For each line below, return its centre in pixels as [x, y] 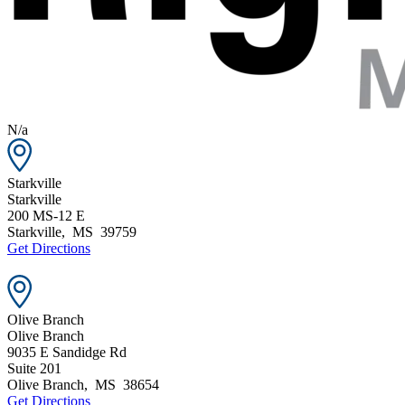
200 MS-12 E [46, 215]
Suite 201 [34, 368]
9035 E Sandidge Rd [67, 352]
